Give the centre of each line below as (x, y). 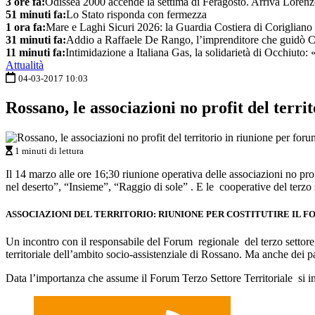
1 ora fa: (26, 27)
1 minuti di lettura (48, 150)
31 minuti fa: (36, 40)
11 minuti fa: (36, 52)
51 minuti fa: (36, 14)
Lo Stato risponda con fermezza (136, 14)
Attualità (25, 65)
